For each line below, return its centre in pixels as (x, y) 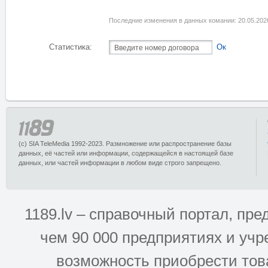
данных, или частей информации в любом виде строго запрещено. (120, 163)
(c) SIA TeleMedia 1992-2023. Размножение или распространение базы (125, 144)
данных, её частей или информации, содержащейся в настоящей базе (126, 153)
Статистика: (71, 47)
